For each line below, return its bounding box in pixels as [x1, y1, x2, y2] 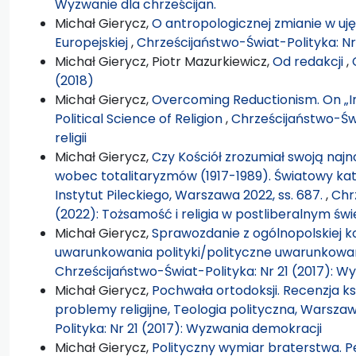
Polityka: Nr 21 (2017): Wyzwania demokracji [55, 319, 322, 338]
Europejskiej [55, 33, 131, 52]
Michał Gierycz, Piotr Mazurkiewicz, [55, 52, 273, 71]
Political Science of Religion [55, 109, 226, 128]
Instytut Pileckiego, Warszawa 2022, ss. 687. [55, 185, 326, 204]
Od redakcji [273, 52, 346, 71]
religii [55, 128, 87, 147]
